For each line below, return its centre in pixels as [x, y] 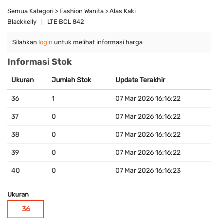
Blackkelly [22, 22]
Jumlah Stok [71, 80]
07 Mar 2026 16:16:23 [148, 171]
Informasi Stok [40, 62]
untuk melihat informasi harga [98, 42]
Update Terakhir [140, 80]
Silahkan [25, 42]
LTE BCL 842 [66, 22]
